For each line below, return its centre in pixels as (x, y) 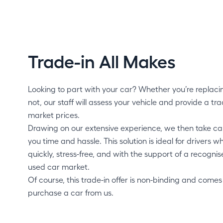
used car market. (59, 167)
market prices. (54, 115)
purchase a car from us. (71, 192)
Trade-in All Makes (102, 60)
